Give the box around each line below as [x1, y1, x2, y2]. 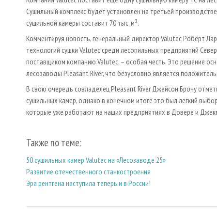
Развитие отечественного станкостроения [26, 166, 151, 176]
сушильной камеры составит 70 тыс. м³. [26, 18, 139, 28]
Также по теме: [26, 136, 81, 150]
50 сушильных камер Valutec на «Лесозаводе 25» [26, 155, 166, 165]
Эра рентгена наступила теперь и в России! [26, 178, 151, 188]
